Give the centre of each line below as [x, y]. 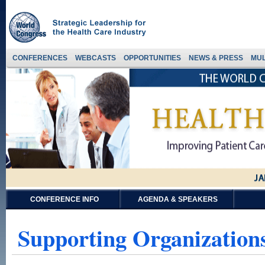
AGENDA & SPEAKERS [178, 199]
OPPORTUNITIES [152, 58]
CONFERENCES [40, 58]
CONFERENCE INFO [64, 199]
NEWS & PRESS [216, 58]
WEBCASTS [96, 58]
